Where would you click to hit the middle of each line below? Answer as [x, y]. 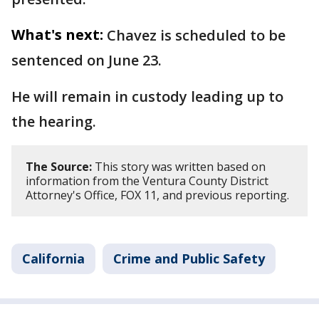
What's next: [57, 34]
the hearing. [54, 121]
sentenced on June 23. [87, 60]
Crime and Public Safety [189, 258]
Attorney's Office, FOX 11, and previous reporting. [157, 195]
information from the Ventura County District [147, 181]
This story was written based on [179, 166]
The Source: [59, 166]
